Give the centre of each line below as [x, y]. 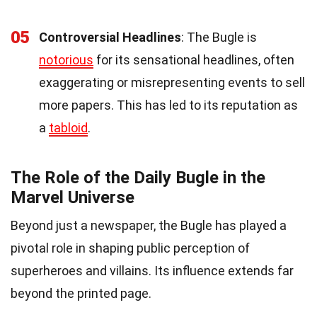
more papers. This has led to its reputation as [168, 105]
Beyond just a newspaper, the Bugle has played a [149, 225]
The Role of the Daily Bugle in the [138, 177]
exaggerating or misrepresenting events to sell [172, 82]
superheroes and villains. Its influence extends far [152, 270]
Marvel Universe [73, 197]
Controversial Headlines [110, 37]
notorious [66, 59]
